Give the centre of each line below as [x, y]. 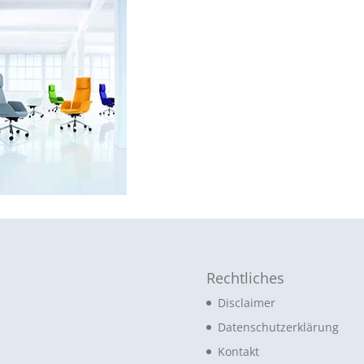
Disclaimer [246, 303]
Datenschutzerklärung [278, 327]
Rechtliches [245, 278]
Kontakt [238, 351]
